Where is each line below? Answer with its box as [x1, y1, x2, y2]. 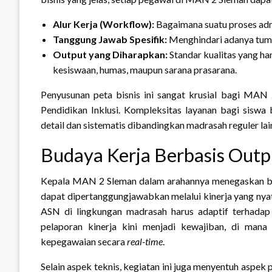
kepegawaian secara [41, 235, 127, 247]
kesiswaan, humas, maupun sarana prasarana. [53, 63, 237, 75]
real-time [127, 235, 163, 247]
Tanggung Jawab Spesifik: [53, 33, 167, 45]
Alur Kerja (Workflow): [53, 18, 154, 30]
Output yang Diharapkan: [53, 48, 168, 60]
